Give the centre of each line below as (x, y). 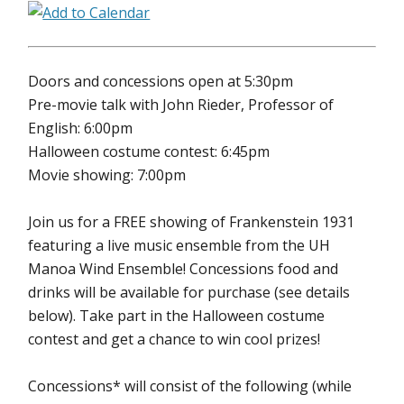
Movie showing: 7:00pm (107, 175)
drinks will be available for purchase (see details (189, 292)
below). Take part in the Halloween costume (177, 316)
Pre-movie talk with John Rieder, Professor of (181, 105)
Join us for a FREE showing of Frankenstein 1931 (192, 222)
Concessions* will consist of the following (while (190, 386)
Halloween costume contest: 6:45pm (149, 151)
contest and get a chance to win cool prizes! (174, 339)
